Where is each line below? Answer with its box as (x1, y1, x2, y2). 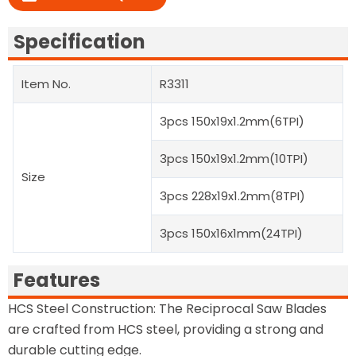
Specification (14, 29, 145, 55)
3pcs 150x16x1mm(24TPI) (160, 225, 303, 242)
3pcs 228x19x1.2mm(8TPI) (160, 188, 305, 204)
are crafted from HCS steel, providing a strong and (8, 320, 323, 339)
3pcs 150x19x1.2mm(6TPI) (160, 113, 304, 130)
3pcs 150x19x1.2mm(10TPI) (160, 150, 308, 167)
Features (14, 267, 100, 293)
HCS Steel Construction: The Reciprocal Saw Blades (8, 300, 327, 318)
